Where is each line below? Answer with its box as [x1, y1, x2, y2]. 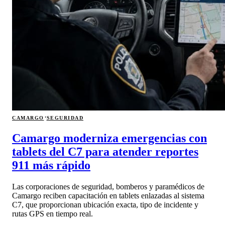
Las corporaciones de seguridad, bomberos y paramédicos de [12, 182, 204, 191]
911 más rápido [12, 159, 90, 172]
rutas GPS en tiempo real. [12, 209, 93, 218]
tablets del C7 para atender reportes [12, 145, 198, 159]
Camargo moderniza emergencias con [12, 132, 207, 145]
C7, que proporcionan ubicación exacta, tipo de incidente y [12, 200, 198, 209]
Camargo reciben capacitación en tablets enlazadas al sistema [12, 191, 204, 200]
